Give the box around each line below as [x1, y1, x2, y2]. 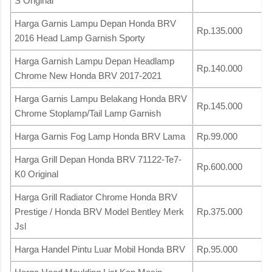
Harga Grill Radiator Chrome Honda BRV [15, 191, 177, 202]
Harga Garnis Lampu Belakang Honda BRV [15, 93, 187, 104]
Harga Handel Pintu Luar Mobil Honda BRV [15, 243, 185, 254]
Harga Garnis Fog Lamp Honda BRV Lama [15, 131, 185, 141]
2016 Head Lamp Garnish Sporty [15, 32, 145, 43]
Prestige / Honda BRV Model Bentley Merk [15, 206, 184, 217]
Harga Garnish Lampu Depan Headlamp [15, 55, 174, 66]
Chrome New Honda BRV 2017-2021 [15, 70, 161, 81]
